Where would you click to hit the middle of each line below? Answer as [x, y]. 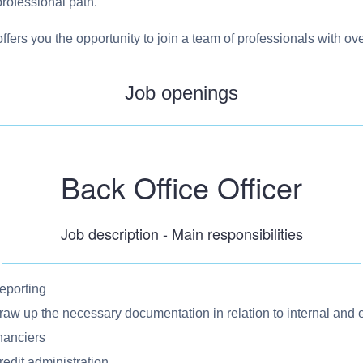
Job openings [181, 92]
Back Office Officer [181, 186]
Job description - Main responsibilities [181, 233]
